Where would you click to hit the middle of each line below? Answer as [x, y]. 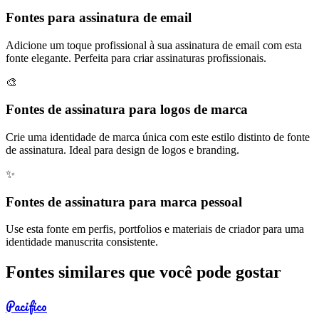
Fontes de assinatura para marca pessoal [124, 202]
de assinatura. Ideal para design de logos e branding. [122, 150]
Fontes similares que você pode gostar [143, 272]
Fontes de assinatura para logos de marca [127, 110]
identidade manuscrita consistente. [82, 242]
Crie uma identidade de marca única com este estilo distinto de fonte [158, 137]
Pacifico [26, 307]
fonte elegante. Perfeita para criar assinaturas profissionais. [136, 58]
